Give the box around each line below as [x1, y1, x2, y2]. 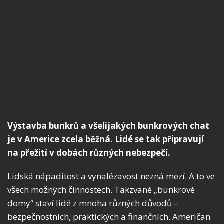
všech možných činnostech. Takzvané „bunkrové [7, 184, 195, 196]
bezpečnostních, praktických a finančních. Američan [7, 211, 210, 223]
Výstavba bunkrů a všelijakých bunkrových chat [7, 120, 209, 132]
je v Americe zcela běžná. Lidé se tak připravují [7, 133, 204, 145]
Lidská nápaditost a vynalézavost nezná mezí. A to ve [7, 170, 215, 182]
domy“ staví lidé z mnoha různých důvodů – [7, 197, 178, 209]
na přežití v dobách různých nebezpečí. [7, 147, 170, 159]
